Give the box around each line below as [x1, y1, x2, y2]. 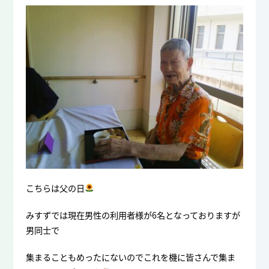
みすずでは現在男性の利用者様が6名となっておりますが [25, 208, 240, 221]
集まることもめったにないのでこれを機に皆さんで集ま [25, 250, 235, 263]
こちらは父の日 [25, 181, 85, 194]
